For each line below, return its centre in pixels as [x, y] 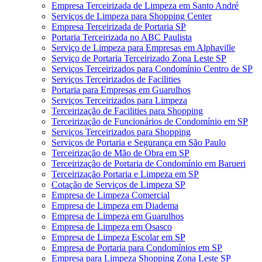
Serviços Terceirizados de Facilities [116, 79]
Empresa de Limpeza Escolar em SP [118, 237]
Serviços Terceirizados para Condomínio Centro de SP [152, 69]
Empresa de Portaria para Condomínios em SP [137, 248]
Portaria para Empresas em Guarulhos [121, 90]
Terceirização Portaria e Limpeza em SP [125, 174]
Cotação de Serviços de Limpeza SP [118, 185]
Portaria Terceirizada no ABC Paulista [122, 37]
